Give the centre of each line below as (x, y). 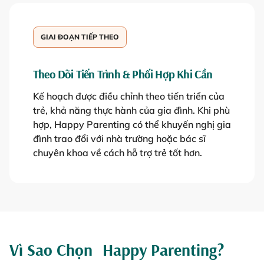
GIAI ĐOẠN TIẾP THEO (80, 37)
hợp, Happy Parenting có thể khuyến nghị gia (132, 125)
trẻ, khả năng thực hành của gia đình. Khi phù (131, 110)
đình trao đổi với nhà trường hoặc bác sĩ (119, 139)
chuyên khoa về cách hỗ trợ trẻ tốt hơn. (118, 153)
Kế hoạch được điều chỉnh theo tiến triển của (129, 96)
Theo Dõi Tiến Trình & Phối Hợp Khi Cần (123, 74)
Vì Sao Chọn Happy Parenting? (117, 250)
